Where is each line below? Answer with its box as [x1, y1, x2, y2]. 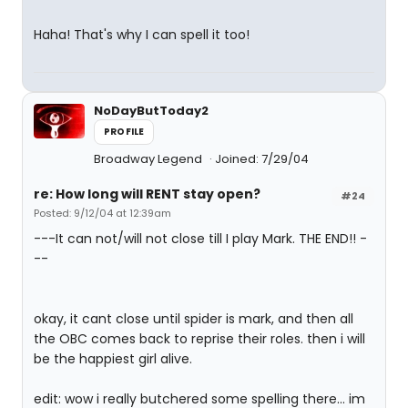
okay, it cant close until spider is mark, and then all [34, 310, 353, 328]
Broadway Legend [94, 150, 205, 168]
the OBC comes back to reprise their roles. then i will [34, 330, 365, 348]
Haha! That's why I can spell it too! [34, 25, 250, 44]
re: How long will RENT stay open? [34, 185, 260, 203]
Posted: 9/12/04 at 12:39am [34, 206, 171, 220]
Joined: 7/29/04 [215, 150, 309, 168]
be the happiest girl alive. [34, 350, 192, 368]
